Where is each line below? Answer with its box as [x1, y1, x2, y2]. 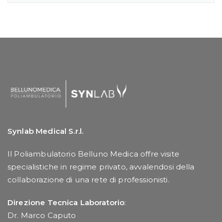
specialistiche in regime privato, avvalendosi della [7, 162, 195, 172]
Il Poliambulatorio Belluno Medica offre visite [7, 149, 179, 159]
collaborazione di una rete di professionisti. [7, 175, 169, 185]
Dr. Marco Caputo [7, 211, 76, 221]
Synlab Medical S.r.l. [7, 126, 84, 136]
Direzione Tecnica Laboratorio [7, 198, 125, 208]
